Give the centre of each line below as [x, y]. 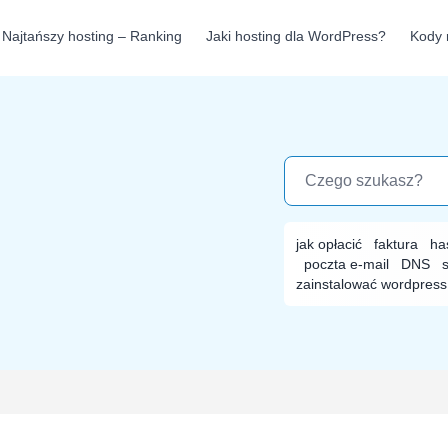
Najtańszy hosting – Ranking [92, 36]
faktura [398, 244]
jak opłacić [331, 244]
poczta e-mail [348, 264]
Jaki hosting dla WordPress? [296, 36]
